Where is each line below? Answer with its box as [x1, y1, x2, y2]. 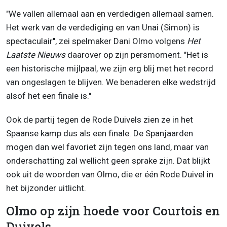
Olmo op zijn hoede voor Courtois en [6, 203, 220, 219]
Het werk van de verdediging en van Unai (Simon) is [6, 22, 200, 33]
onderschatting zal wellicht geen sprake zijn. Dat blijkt [6, 156, 210, 166]
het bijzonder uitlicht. [6, 183, 86, 194]
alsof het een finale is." [6, 91, 91, 101]
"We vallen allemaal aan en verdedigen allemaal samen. [6, 9, 214, 19]
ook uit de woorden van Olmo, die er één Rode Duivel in [6, 169, 213, 180]
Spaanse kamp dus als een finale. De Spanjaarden [6, 128, 193, 139]
